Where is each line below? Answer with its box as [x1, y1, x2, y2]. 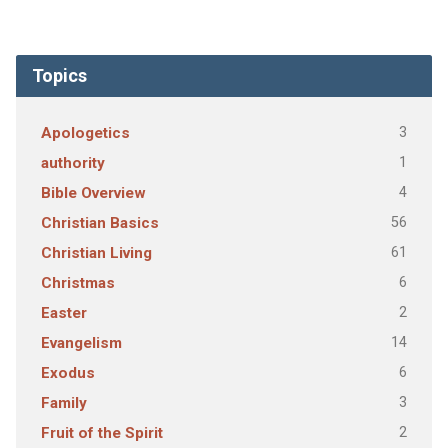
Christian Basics [40, 214, 159, 232]
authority [40, 154, 105, 172]
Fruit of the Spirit [40, 424, 163, 442]
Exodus [40, 364, 95, 382]
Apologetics [40, 124, 130, 142]
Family [40, 394, 87, 412]
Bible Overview [40, 184, 146, 202]
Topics [31, 65, 87, 86]
